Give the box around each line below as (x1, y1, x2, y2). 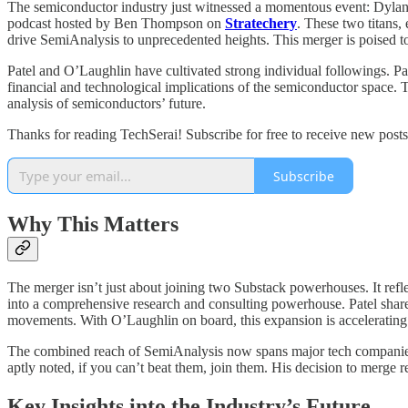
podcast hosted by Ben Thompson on (7, 15, 225, 32)
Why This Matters (7, 212, 178, 237)
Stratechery (225, 15, 297, 32)
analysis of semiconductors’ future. (7, 96, 206, 112)
